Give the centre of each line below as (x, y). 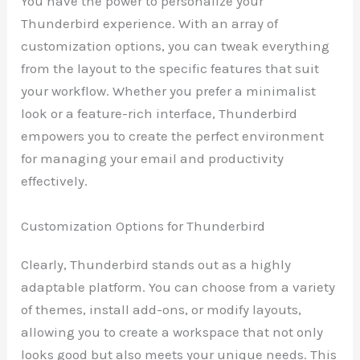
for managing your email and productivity (153, 159)
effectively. (55, 181)
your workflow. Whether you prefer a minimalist (169, 91)
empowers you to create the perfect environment (173, 136)
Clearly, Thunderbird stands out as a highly (156, 264)
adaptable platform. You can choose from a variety (178, 286)
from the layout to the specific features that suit (170, 69)
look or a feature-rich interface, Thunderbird (160, 114)
